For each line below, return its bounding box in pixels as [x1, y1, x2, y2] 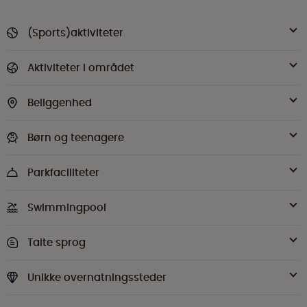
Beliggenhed [27, 95, 92, 110]
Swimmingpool [27, 199, 106, 214]
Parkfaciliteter [27, 164, 99, 180]
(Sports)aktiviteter [27, 25, 123, 40]
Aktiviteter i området [27, 60, 134, 75]
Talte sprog [27, 234, 86, 249]
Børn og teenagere [27, 130, 124, 145]
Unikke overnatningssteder [27, 269, 167, 284]
